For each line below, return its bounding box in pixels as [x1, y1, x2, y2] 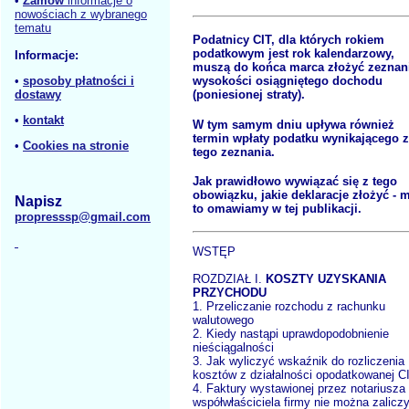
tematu [15, 21, 51, 35]
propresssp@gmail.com [15, 210, 151, 224]
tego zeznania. [193, 144, 275, 159]
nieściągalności [193, 341, 274, 355]
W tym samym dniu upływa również [193, 117, 394, 131]
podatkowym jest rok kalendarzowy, [193, 47, 394, 61]
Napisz [15, 194, 62, 209]
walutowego [193, 313, 254, 328]
